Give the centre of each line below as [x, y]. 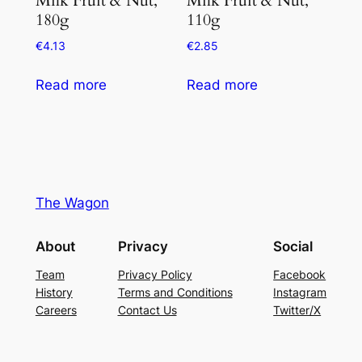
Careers [56, 309]
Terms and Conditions [175, 292]
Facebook [300, 274]
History [54, 292]
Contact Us [147, 309]
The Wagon [72, 203]
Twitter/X [297, 309]
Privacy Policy [155, 274]
